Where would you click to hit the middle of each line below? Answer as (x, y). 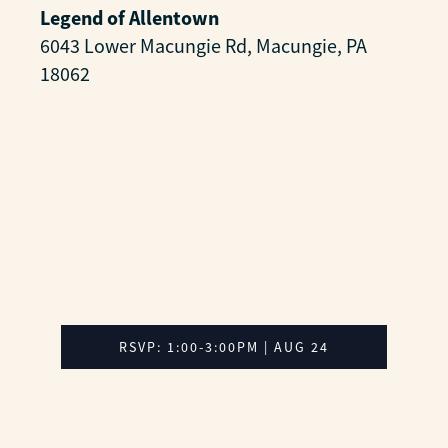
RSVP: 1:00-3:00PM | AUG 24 (223, 347)
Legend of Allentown (129, 18)
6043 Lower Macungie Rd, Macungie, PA (203, 46)
